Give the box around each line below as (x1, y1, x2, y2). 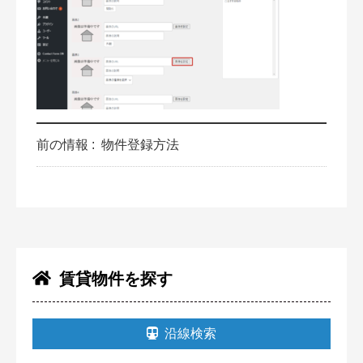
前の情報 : (36, 137, 98, 152)
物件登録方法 (101, 137, 179, 152)
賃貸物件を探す (58, 269, 173, 288)
